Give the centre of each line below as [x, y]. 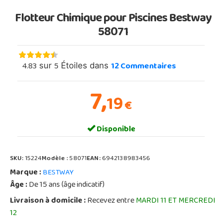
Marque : [26, 173]
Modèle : [56, 159]
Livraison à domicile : [48, 201]
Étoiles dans [85, 65]
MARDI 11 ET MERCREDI [176, 201]
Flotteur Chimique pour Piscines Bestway [113, 19]
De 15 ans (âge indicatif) [66, 185]
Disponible [115, 130]
